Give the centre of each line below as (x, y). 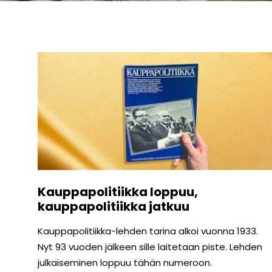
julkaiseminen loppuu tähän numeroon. (125, 263)
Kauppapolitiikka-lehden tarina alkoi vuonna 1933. (148, 231)
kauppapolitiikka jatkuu (115, 207)
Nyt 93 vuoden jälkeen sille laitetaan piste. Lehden (150, 247)
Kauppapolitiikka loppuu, (118, 192)
